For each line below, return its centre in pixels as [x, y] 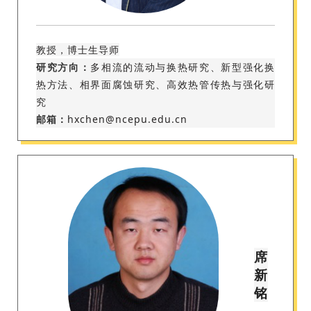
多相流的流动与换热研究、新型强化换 [183, 67]
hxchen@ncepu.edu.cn [127, 119]
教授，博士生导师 [78, 50]
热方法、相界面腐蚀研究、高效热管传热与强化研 [155, 85]
